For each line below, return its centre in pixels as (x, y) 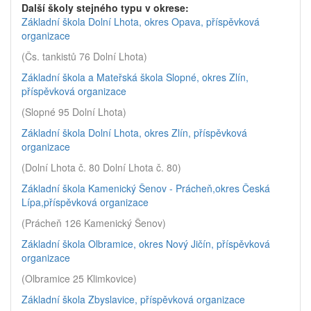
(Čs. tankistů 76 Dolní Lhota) (84, 56)
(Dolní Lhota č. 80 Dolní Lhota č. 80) (101, 167)
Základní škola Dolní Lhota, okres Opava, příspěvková (141, 22)
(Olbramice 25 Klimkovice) (79, 278)
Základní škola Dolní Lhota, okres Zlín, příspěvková (134, 133)
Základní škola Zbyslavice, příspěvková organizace (133, 299)
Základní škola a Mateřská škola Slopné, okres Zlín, (135, 77)
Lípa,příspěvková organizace (85, 202)
